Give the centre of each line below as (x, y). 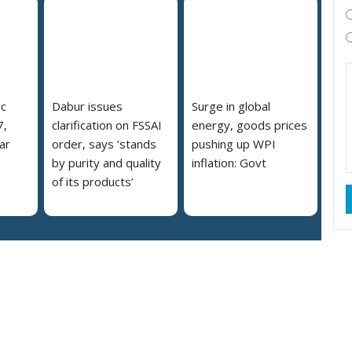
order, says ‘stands (104, 144)
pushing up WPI (234, 144)
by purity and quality (106, 163)
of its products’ (93, 182)
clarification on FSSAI (107, 125)
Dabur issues (87, 106)
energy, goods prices (249, 125)
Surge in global (231, 106)
